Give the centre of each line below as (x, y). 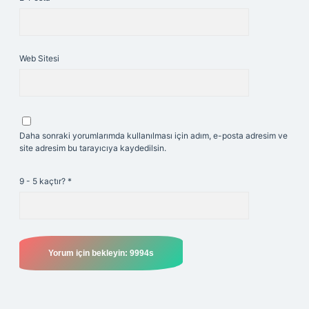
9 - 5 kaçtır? (43, 181)
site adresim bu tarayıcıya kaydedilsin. (93, 148)
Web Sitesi (39, 58)
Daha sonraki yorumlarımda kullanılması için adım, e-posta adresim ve (153, 136)
